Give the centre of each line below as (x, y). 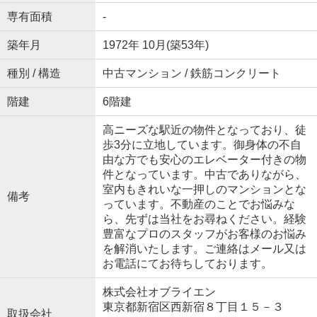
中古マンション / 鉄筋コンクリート (191, 74)
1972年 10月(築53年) (155, 45)
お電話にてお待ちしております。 (187, 264)
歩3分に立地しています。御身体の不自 (202, 145)
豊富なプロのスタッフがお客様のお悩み (204, 234)
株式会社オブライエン (159, 292)
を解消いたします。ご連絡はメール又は (204, 249)
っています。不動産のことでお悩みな (198, 204)
